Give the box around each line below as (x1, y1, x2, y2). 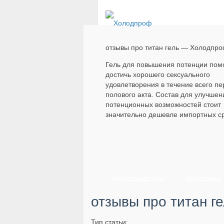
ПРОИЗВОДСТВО (112, 176, 164, 183)
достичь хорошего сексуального (105, 70, 210, 79)
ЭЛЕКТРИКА (185, 176, 221, 183)
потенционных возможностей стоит (105, 100, 221, 109)
